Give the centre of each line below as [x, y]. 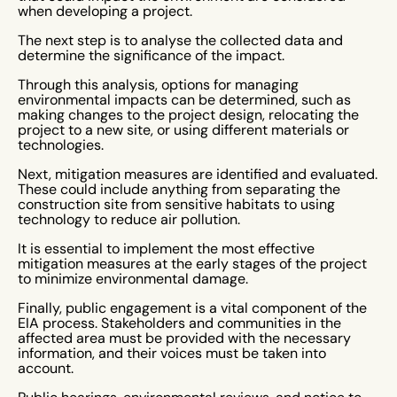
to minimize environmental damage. [133, 279]
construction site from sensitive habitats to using [176, 204]
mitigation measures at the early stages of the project [192, 264]
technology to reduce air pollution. [131, 219]
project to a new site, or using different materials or [183, 130]
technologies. [61, 145]
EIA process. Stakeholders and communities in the [179, 323]
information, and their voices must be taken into [172, 353]
